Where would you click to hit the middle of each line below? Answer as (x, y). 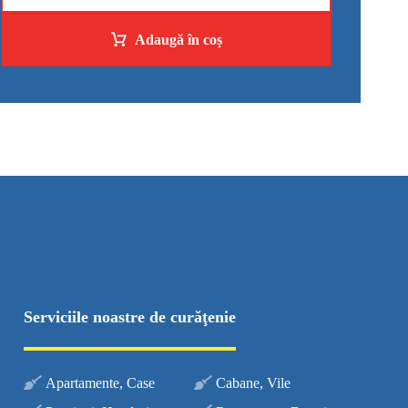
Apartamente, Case (100, 382)
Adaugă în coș (178, 39)
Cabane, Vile (253, 382)
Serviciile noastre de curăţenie (129, 316)
